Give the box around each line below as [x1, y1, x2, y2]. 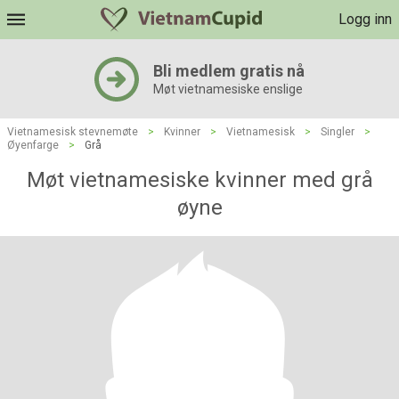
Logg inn [338, 11, 392, 28]
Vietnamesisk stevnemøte [7, 126, 138, 138]
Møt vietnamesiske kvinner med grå [26, 167, 373, 192]
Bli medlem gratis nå [153, 61, 305, 80]
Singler [321, 126, 354, 138]
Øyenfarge [7, 139, 59, 151]
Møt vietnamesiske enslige [153, 82, 303, 96]
